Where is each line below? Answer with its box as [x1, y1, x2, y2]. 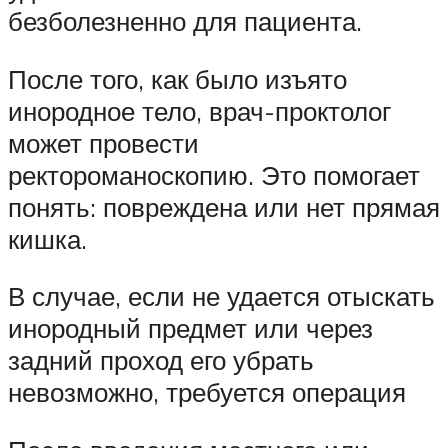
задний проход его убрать [8, 344, 314, 377]
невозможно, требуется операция [8, 376, 406, 409]
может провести [8, 126, 199, 159]
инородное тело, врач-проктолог [8, 94, 391, 127]
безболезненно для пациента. [8, 5, 362, 38]
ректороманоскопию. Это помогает [8, 158, 420, 191]
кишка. [8, 222, 87, 255]
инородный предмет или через [8, 312, 373, 345]
